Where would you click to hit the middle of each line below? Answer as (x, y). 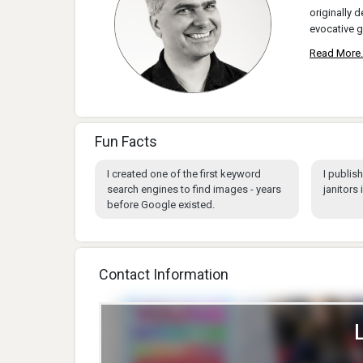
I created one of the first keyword (184, 174)
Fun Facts (126, 142)
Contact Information (164, 275)
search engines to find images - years (194, 190)
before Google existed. (161, 205)
